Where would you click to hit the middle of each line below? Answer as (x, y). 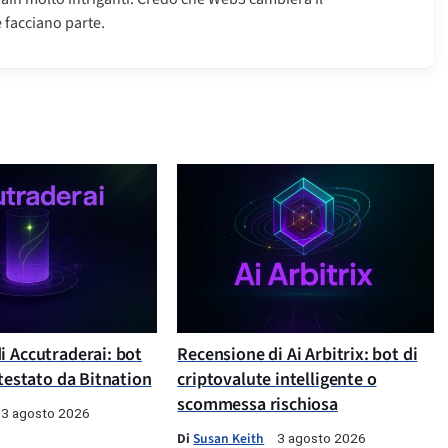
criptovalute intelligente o (277, 380)
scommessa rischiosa (257, 405)
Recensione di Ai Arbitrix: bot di (297, 355)
